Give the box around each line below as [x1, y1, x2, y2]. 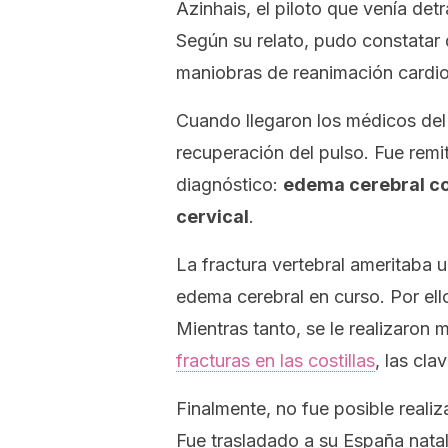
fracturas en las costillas [176, 350, 375, 371]
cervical [176, 206, 249, 227]
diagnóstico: [176, 174, 283, 195]
